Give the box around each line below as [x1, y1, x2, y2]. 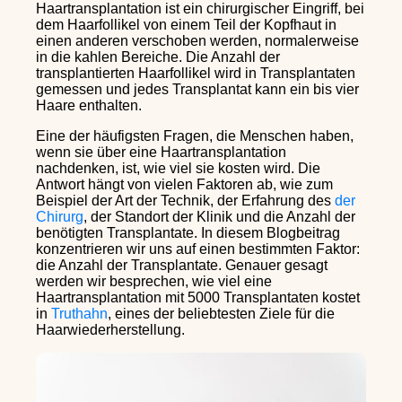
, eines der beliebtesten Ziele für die [108, 305, 335, 321]
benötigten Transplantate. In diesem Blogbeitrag [36, 224, 340, 240]
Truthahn [51, 305, 108, 321]
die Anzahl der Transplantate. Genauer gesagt [36, 257, 328, 273]
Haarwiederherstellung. [36, 321, 185, 337]
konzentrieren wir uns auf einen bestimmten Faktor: [36, 240, 360, 257]
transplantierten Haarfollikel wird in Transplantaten [36, 65, 355, 81]
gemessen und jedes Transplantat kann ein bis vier [36, 81, 359, 97]
